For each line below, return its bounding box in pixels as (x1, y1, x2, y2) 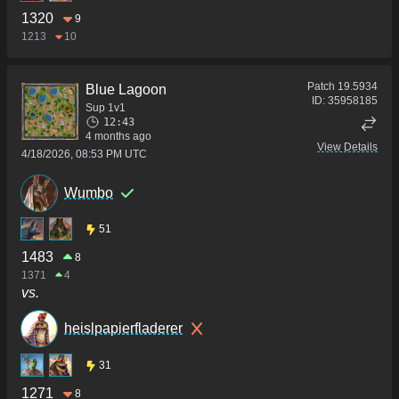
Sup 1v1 (85, 101, 126, 114)
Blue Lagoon (85, 81, 167, 97)
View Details (317, 140, 378, 153)
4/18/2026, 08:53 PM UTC (21, 147, 147, 160)
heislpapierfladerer (64, 321, 183, 337)
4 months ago (85, 129, 151, 142)
